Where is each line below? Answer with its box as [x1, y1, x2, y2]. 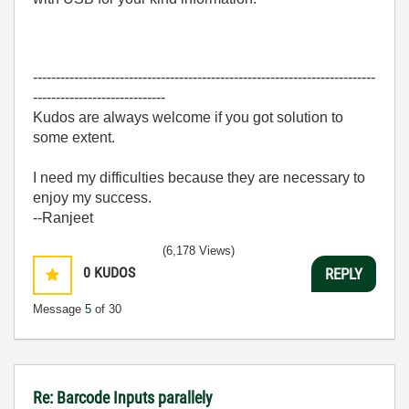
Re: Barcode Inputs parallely [33, 388, 213, 407]
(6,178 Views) [163, 244, 235, 257]
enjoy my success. [33, 190, 152, 205]
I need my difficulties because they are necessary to [33, 170, 365, 185]
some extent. [33, 130, 115, 145]
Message [33, 302, 85, 316]
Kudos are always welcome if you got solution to [33, 110, 343, 125]
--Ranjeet [33, 210, 93, 225]
